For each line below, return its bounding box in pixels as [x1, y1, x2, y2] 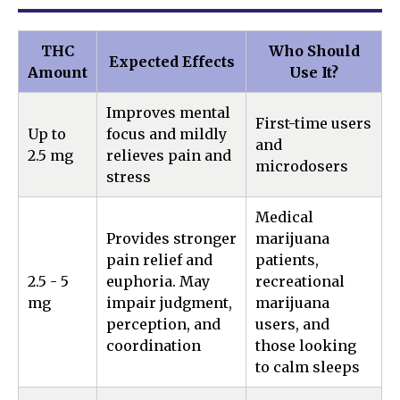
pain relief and [106, 251, 212, 270]
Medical [255, 208, 313, 227]
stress [106, 168, 151, 187]
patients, [255, 251, 319, 270]
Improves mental [106, 104, 230, 122]
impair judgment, [106, 294, 232, 312]
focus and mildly [106, 125, 227, 144]
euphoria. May [106, 272, 210, 291]
